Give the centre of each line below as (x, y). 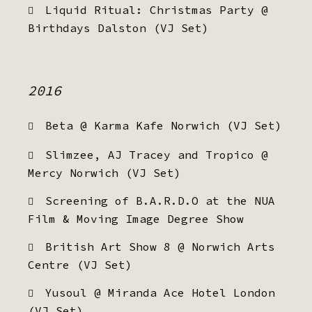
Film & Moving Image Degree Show (136, 219)
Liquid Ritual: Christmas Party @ (157, 10)
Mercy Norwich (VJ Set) (104, 173)
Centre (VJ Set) (80, 265)
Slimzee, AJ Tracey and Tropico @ (157, 155)
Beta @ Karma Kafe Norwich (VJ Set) (164, 125)
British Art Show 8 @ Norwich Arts (160, 247)
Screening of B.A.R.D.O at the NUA (160, 201)
